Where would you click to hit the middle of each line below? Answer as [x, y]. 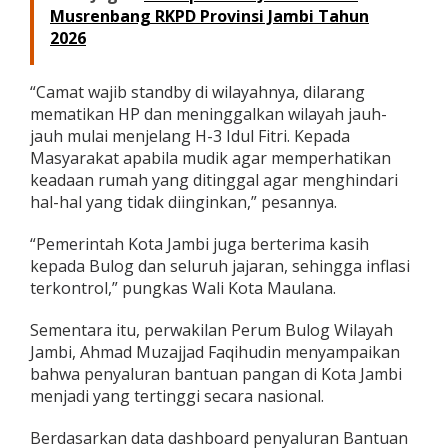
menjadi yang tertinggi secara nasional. [177, 395]
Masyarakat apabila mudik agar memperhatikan [210, 157]
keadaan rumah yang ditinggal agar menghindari [214, 179]
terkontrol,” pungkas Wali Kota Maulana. [183, 287]
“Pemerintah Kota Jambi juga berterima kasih [199, 243]
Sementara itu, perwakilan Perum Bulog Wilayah [211, 329]
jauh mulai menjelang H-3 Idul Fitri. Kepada [190, 135]
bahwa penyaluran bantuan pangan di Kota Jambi [216, 373]
